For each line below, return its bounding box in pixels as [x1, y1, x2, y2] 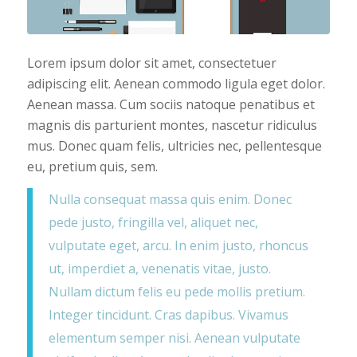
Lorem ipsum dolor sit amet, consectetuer [26, 54, 277, 73]
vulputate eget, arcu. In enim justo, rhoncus [48, 237, 308, 255]
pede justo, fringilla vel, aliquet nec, [48, 214, 258, 232]
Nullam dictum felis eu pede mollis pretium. [48, 283, 305, 301]
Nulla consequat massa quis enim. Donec [48, 190, 292, 209]
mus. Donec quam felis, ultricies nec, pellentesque [26, 137, 322, 155]
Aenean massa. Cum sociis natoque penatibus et [26, 96, 315, 114]
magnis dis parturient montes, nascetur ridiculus [26, 116, 317, 135]
